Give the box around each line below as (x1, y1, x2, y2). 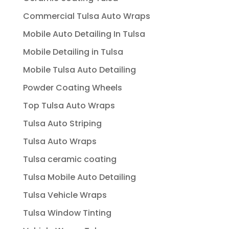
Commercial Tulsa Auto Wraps (22, 10, 150, 22)
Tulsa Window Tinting (22, 207, 111, 219)
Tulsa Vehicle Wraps (22, 189, 107, 201)
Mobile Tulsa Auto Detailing (22, 63, 136, 76)
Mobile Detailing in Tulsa (22, 45, 123, 58)
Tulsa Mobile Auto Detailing (22, 171, 136, 183)
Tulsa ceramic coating (22, 153, 117, 165)
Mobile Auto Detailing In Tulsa (22, 28, 145, 40)
